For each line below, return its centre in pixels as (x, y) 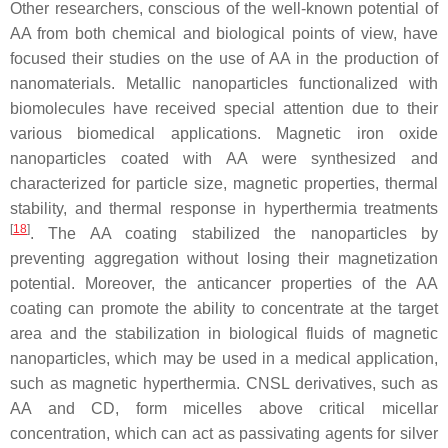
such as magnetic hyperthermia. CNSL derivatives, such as (224, 384)
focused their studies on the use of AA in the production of (224, 59)
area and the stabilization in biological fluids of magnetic (224, 334)
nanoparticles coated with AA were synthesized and (224, 159)
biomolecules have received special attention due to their (224, 109)
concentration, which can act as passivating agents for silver (224, 434)
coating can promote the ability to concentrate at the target (224, 309)
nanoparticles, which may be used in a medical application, (224, 359)
